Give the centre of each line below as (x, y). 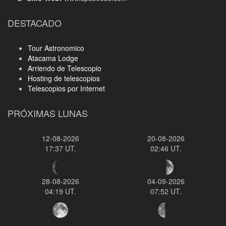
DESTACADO (35, 23)
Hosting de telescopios (64, 78)
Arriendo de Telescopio (65, 68)
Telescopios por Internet (66, 89)
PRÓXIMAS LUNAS (48, 113)
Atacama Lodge (53, 58)
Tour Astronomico (56, 48)
